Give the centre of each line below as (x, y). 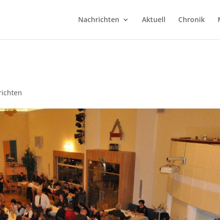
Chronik (191, 19)
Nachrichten (98, 19)
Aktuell (153, 19)
